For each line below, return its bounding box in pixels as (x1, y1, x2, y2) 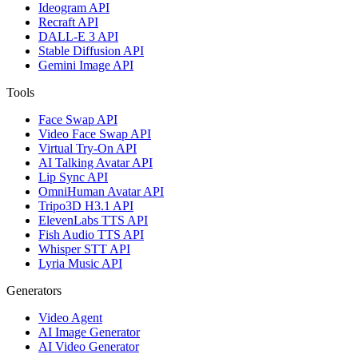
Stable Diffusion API (38, 43, 144, 58)
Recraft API (38, 14, 98, 29)
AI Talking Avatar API (38, 155, 153, 169)
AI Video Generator (38, 339, 139, 353)
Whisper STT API (38, 241, 130, 256)
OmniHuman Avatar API (38, 184, 164, 198)
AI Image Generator (38, 324, 140, 339)
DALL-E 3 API (38, 29, 118, 43)
